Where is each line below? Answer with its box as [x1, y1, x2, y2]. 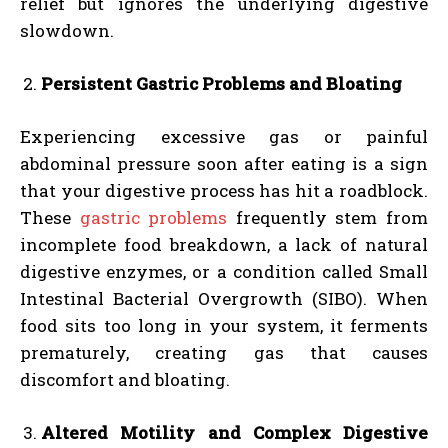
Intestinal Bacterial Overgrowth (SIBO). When [20, 286, 428, 310]
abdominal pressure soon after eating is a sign [20, 151, 428, 175]
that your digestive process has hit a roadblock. [20, 178, 428, 202]
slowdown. [20, 18, 114, 42]
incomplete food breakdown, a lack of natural [20, 232, 428, 256]
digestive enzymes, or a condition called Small [20, 259, 428, 283]
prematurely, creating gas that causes [20, 340, 428, 364]
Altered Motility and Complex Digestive [41, 420, 428, 444]
